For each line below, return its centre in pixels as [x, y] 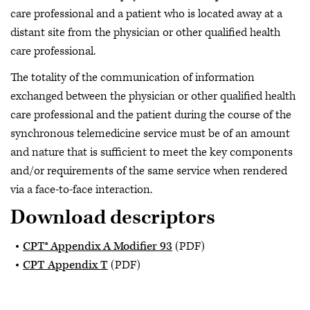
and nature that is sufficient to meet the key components [152, 152]
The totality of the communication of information [133, 77]
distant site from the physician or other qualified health [145, 33]
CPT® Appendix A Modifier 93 [98, 246]
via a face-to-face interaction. [81, 189]
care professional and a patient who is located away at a [146, 14]
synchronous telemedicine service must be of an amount [150, 133]
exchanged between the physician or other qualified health [153, 96]
